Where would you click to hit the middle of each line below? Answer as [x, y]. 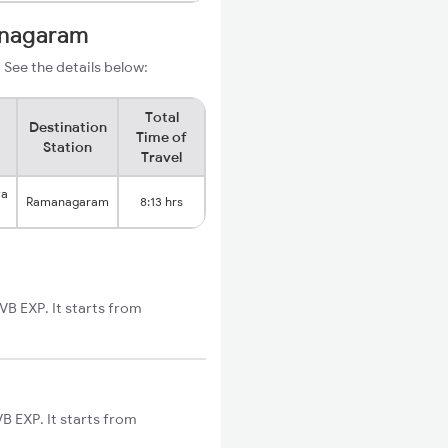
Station [67, 147]
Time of [161, 137]
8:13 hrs [161, 201]
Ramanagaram [67, 201]
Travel [161, 157]
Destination [67, 127]
